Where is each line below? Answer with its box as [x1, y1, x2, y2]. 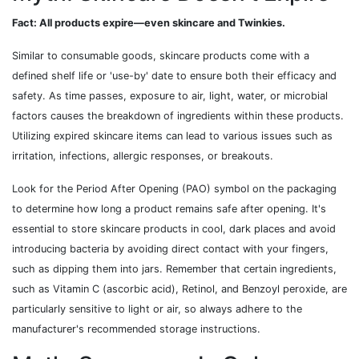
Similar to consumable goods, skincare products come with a [12, 50, 309, 63]
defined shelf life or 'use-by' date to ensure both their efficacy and [12, 70, 337, 83]
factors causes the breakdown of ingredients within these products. [12, 110, 344, 123]
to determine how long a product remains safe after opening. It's [12, 203, 326, 216]
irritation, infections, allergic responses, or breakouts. [12, 150, 273, 163]
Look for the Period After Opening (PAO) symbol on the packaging [12, 183, 337, 196]
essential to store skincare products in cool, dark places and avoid [12, 223, 336, 236]
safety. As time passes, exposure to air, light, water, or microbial [12, 90, 328, 103]
